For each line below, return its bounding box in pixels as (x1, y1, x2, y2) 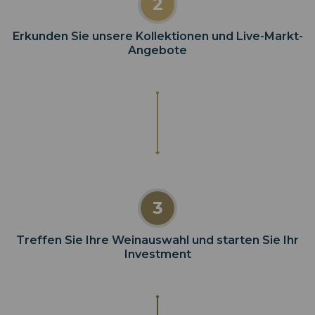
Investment (124, 247, 191, 261)
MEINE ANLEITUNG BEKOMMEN (75, 6, 241, 18)
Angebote (128, 43, 187, 57)
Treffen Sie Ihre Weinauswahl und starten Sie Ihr (16, 233, 299, 247)
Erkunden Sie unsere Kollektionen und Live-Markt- (12, 29, 303, 43)
